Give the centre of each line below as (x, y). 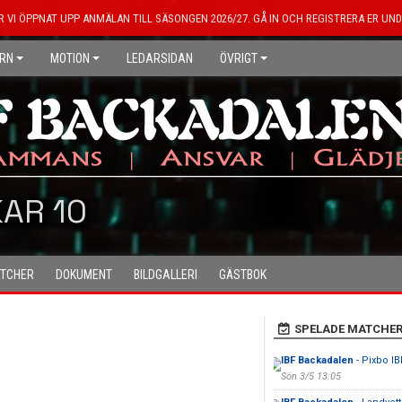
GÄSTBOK (243, 275)
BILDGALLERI (166, 275)
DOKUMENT (84, 275)
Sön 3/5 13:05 (310, 376)
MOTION (70, 58)
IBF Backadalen (317, 360)
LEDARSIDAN (160, 58)
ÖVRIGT (239, 58)
